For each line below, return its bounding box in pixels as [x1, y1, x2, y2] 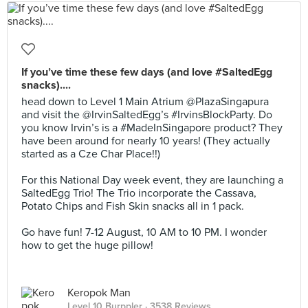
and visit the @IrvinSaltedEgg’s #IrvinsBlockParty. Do [21, 108, 272, 122]
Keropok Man [67, 286, 131, 300]
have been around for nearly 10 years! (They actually [21, 134, 270, 148]
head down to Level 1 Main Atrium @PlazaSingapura [21, 95, 269, 109]
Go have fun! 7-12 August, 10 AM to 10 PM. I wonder [21, 225, 267, 239]
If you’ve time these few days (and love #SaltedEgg [21, 65, 272, 79]
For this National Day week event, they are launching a [21, 173, 283, 187]
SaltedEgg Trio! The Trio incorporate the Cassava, [21, 186, 256, 200]
